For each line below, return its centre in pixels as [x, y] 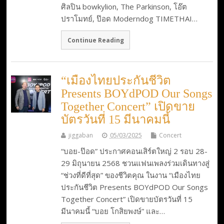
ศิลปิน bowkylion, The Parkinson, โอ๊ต [124, 7]
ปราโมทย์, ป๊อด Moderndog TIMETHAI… [129, 19]
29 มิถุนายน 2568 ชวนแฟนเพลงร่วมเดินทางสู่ [135, 163]
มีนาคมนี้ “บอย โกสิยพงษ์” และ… [113, 211]
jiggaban [80, 135]
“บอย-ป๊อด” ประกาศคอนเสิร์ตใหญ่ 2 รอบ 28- [134, 151]
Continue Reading [95, 40]
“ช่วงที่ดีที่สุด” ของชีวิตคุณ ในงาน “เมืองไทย [130, 175]
